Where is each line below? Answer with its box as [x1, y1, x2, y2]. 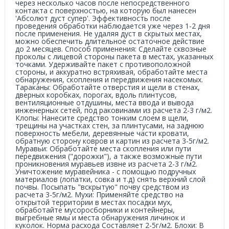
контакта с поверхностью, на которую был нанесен [15, 6, 196, 15]
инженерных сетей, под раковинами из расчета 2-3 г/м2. [15, 105, 212, 115]
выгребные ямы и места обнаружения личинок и [15, 213, 185, 222]
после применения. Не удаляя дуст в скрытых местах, [15, 29, 202, 38]
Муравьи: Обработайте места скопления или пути [15, 144, 191, 153]
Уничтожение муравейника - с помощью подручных [15, 167, 196, 176]
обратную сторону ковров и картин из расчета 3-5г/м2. [15, 136, 209, 146]
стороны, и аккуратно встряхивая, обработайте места [15, 67, 208, 77]
